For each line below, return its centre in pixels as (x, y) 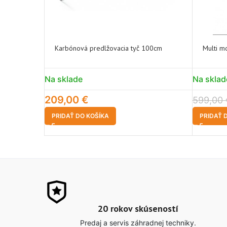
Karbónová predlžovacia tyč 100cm (108, 48)
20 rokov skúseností (138, 209)
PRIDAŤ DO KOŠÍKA (80, 116)
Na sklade (64, 79)
